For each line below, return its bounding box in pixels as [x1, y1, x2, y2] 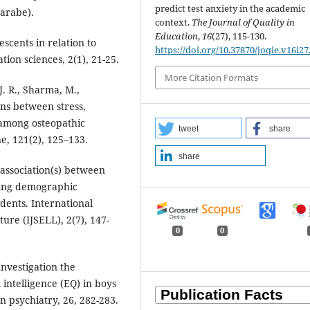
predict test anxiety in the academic [155, 1, 306, 15]
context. [155, 15, 192, 28]
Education [155, 29, 199, 42]
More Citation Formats [165, 71, 259, 84]
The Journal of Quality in [192, 15, 295, 28]
